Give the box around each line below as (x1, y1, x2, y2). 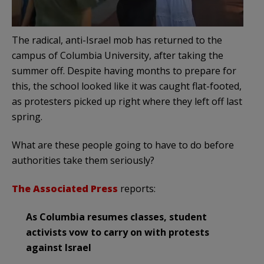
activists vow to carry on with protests (26, 226, 209, 239)
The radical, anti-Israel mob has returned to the (12, 34, 222, 47)
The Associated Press (12, 182, 118, 196)
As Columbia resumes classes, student (26, 210, 207, 224)
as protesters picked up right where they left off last (12, 95, 242, 108)
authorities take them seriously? (12, 154, 154, 167)
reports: (118, 182, 156, 196)
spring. (12, 110, 42, 124)
